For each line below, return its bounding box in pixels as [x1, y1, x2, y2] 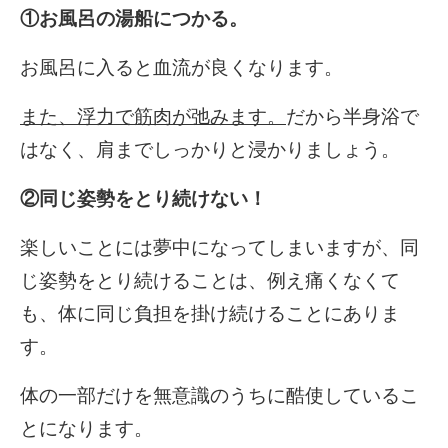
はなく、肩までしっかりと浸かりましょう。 [20, 139, 400, 161]
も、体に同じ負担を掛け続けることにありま [20, 303, 400, 325]
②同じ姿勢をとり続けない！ [20, 188, 267, 210]
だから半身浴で [286, 106, 419, 128]
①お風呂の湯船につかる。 [20, 8, 248, 30]
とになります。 [20, 418, 153, 440]
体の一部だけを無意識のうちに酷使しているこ [20, 385, 419, 407]
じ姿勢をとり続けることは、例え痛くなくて [20, 270, 400, 292]
